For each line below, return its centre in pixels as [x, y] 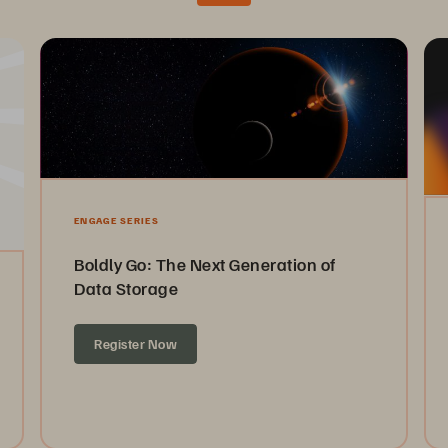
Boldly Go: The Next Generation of [205, 263]
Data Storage [126, 287]
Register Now [136, 343]
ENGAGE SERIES [116, 219]
